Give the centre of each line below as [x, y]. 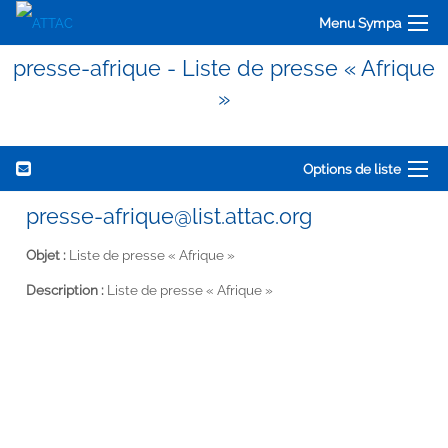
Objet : [46, 254]
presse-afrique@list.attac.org [169, 216]
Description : [65, 289]
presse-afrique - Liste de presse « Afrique [224, 68]
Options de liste [352, 168]
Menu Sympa [360, 22]
